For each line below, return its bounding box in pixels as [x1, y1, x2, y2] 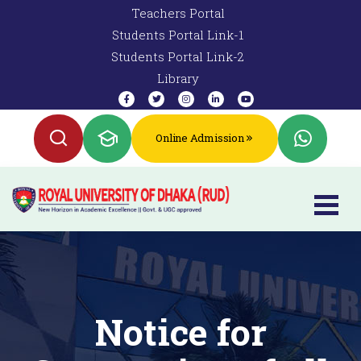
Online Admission [156, 131, 244, 146]
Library [156, 70, 199, 86]
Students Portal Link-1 [112, 27, 243, 43]
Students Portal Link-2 [111, 48, 244, 64]
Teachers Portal [131, 5, 225, 21]
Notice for [94, 308, 267, 356]
